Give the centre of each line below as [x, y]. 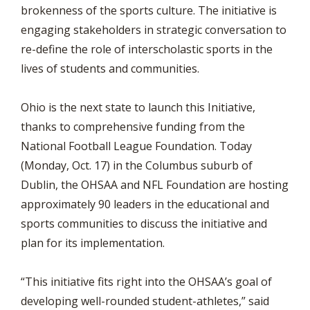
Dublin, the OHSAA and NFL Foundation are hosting [155, 185]
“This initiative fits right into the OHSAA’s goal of [146, 282]
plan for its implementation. [93, 243]
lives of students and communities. [111, 69]
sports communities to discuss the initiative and [144, 224]
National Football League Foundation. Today [136, 146]
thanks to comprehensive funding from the [133, 127]
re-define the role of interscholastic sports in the [147, 49]
